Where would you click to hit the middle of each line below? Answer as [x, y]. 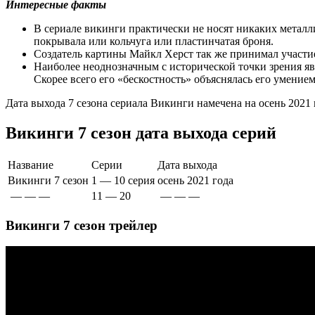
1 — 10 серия [123, 180]
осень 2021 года [195, 180]
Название [31, 165]
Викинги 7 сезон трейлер [82, 225]
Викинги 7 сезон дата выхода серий [141, 133]
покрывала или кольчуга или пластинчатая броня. [154, 41]
